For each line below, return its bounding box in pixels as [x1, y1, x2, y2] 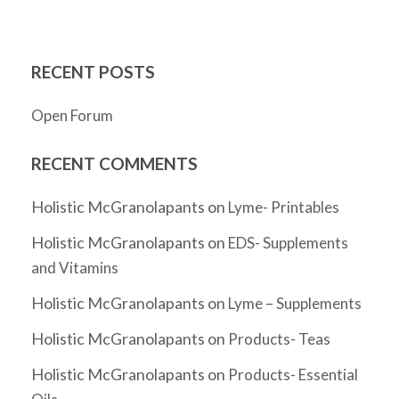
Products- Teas [228, 330, 330, 349]
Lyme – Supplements [228, 294, 362, 313]
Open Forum [31, 106, 113, 126]
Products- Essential [228, 365, 358, 385]
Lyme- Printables [228, 198, 339, 217]
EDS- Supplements [228, 233, 348, 253]
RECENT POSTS [31, 61, 155, 83]
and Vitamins [31, 258, 118, 278]
